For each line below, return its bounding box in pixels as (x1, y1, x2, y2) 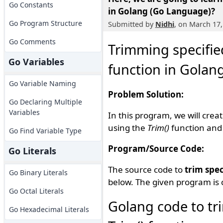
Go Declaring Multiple (8, 97, 82, 107)
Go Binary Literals (8, 168, 68, 177)
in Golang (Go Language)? (108, 5, 215, 17)
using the (108, 122, 147, 133)
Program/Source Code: (108, 143, 204, 154)
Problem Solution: (108, 89, 184, 100)
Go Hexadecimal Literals (8, 205, 89, 214)
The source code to (108, 164, 185, 175)
